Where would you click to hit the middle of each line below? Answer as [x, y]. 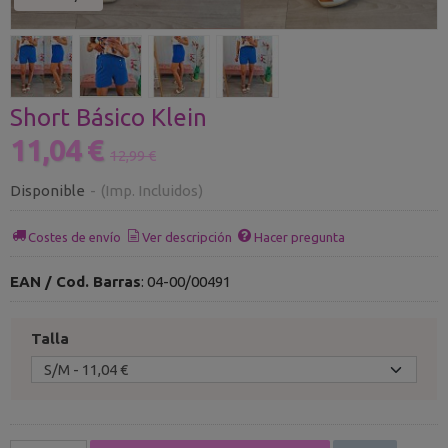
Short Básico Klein [108, 117]
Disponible [47, 190]
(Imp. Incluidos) [152, 190]
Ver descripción [187, 236]
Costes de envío [75, 236]
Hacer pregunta [299, 236]
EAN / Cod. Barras [75, 281]
